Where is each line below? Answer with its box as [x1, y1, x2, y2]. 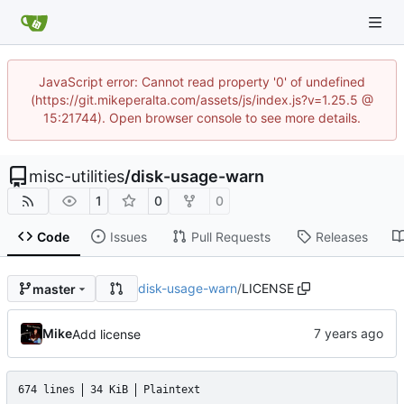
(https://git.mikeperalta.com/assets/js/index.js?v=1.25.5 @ [31, 92, 373, 107]
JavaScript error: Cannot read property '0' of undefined [39, 74, 365, 89]
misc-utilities [29, 167, 124, 186]
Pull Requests [190, 228, 271, 244]
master [32, 280, 76, 297]
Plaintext [143, 383, 200, 397]
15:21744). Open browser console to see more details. [43, 110, 361, 125]
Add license [72, 326, 141, 342]
